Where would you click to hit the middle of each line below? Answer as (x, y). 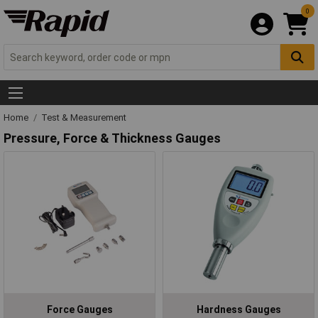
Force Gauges (79, 309)
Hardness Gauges (238, 309)
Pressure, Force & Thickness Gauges (112, 138)
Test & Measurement (84, 118)
